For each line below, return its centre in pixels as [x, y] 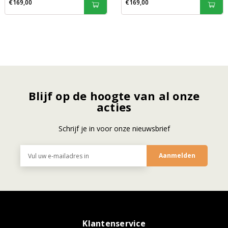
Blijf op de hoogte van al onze [114, 96]
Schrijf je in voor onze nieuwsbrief [114, 129]
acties [114, 107]
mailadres [35, 159]
